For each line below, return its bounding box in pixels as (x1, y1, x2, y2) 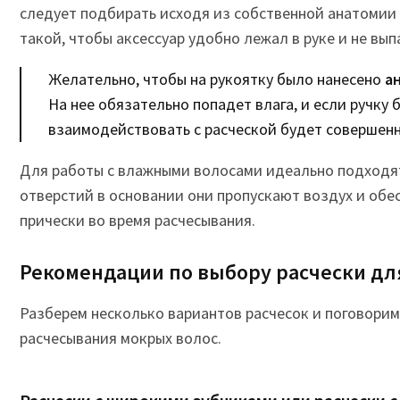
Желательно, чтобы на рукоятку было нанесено (48, 69, 381, 89)
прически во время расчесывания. (20, 210, 255, 230)
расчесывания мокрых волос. (20, 328, 221, 348)
